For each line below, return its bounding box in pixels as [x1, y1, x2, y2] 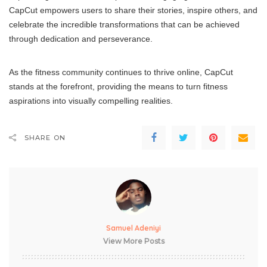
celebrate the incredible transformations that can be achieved [9, 19, 240, 29]
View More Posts [103, 236, 164, 246]
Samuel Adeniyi [106, 223, 161, 232]
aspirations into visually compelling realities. [9, 95, 173, 105]
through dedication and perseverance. [9, 33, 153, 44]
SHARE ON [24, 133, 66, 142]
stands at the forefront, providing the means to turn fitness [9, 81, 228, 91]
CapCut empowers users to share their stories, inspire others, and [9, 5, 257, 15]
